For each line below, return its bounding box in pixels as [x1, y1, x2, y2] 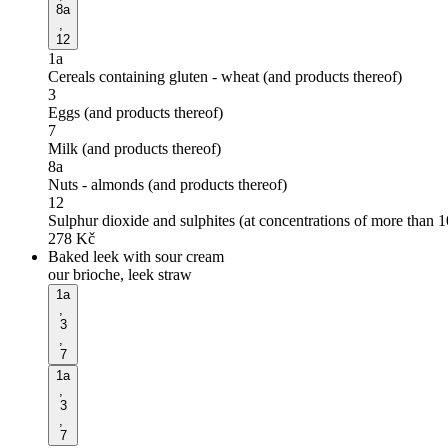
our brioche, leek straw [48, 265, 192, 283]
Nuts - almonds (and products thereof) [48, 175, 287, 193]
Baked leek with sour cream [48, 247, 224, 265]
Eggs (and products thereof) [48, 103, 223, 121]
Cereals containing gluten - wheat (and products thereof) [48, 67, 402, 85]
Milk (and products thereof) [48, 139, 221, 157]
